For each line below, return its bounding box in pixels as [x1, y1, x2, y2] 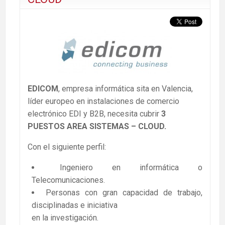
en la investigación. [32, 213, 98, 223]
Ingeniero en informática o [59, 163, 202, 173]
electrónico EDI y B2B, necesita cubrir [28, 109, 161, 119]
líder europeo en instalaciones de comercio [28, 96, 179, 106]
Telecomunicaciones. [32, 175, 105, 185]
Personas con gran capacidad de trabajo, [45, 188, 202, 198]
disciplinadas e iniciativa [32, 200, 118, 210]
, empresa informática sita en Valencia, [58, 84, 193, 94]
